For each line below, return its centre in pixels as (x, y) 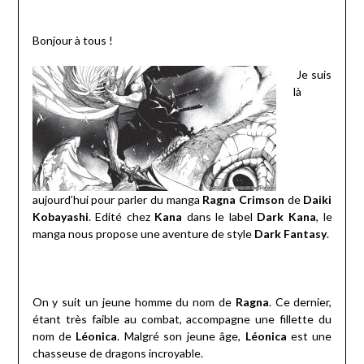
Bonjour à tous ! (72, 41)
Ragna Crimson (243, 200)
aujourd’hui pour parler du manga (117, 200)
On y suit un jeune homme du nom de (134, 302)
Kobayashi (60, 217)
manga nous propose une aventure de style (143, 234)
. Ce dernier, (300, 302)
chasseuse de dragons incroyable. (117, 353)
